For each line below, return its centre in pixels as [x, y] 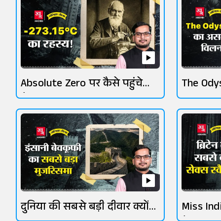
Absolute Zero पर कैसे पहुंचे [82, 85]
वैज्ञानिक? [41, 101]
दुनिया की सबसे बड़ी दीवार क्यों [85, 208]
